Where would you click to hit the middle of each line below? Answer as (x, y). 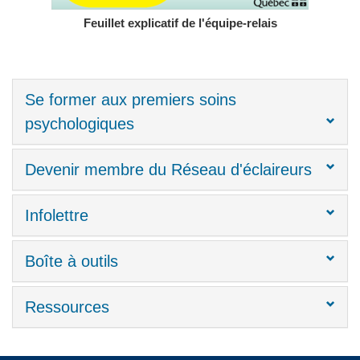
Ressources (67, 307)
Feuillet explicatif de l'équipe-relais (180, 23)
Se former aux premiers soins (131, 99)
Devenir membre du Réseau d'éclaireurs (168, 169)
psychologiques (80, 123)
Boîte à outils (72, 261)
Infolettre (57, 215)
